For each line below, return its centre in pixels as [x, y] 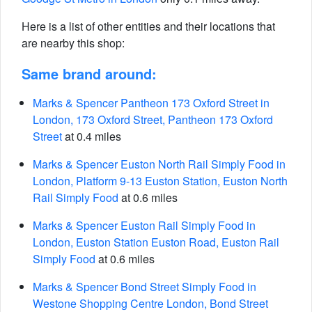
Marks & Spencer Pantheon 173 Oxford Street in [151, 103]
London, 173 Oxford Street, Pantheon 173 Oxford [153, 119]
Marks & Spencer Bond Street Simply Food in [145, 287]
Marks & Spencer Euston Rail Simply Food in [144, 225]
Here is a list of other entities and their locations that [148, 26]
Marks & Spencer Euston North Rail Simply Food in [159, 164]
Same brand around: [89, 73]
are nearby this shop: [73, 43]
